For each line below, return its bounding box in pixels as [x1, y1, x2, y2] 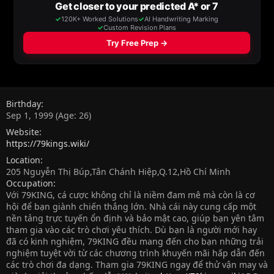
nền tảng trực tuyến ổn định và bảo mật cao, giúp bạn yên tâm [6, 212, 264, 224]
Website [6, 125, 39, 138]
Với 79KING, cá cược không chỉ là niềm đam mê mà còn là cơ [6, 188, 255, 201]
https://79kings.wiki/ [6, 137, 89, 149]
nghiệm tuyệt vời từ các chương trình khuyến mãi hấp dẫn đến [6, 246, 265, 259]
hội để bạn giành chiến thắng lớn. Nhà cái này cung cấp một [6, 200, 256, 212]
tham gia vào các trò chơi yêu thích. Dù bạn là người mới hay [6, 223, 257, 235]
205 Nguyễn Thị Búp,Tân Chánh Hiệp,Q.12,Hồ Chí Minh [6, 165, 231, 177]
